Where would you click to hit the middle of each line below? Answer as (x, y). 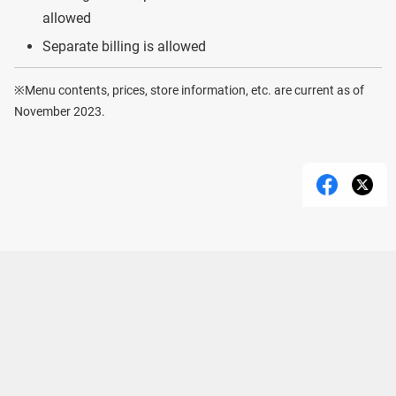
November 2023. (60, 112)
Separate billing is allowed (124, 47)
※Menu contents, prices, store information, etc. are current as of (189, 91)
